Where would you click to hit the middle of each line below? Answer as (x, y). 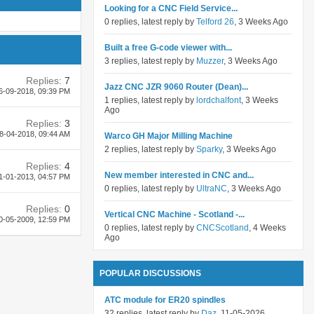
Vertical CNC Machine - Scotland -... (175, 214)
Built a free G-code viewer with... (168, 48)
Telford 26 (215, 22)
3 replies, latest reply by (150, 61)
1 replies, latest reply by (150, 100)
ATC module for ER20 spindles (165, 300)
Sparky (209, 149)
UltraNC (212, 189)
